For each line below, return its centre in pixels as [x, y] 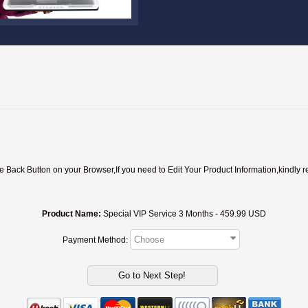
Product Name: [71, 214]
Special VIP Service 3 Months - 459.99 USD [184, 214]
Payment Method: [96, 240]
